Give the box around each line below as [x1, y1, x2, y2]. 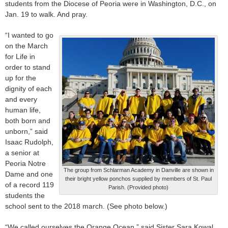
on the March [5, 42, 48, 50]
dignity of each [5, 84, 52, 93]
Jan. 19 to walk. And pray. [5, 10, 88, 19]
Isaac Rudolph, [5, 138, 53, 147]
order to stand [5, 63, 50, 72]
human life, [5, 106, 41, 115]
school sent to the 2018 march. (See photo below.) [5, 202, 167, 211]
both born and [5, 117, 50, 125]
